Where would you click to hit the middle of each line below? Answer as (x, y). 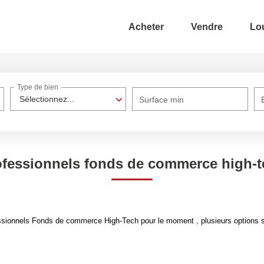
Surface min (162, 100)
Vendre (207, 27)
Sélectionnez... (47, 99)
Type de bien (38, 88)
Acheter (146, 27)
